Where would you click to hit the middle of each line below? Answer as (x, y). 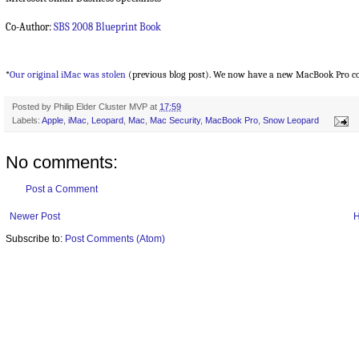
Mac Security (175, 121)
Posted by (33, 107)
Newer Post (35, 217)
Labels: (27, 121)
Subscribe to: (35, 239)
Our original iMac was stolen (68, 75)
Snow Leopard (291, 121)
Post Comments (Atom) (115, 239)
